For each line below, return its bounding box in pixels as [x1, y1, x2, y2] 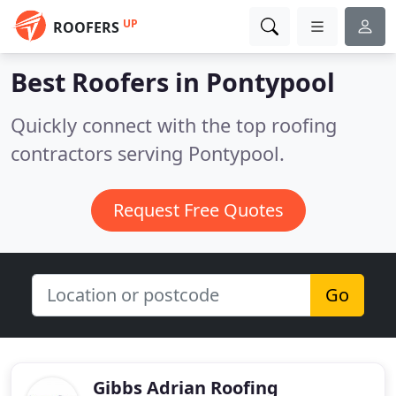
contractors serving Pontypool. [11, 141, 285, 166]
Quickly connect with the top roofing [11, 112, 337, 138]
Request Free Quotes [112, 198, 284, 222]
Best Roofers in [11, 65, 206, 99]
